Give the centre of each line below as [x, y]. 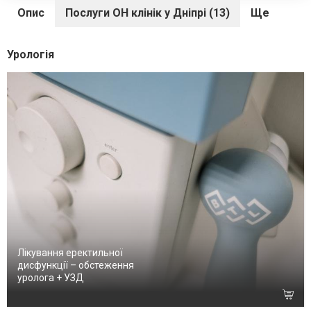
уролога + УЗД [51, 277]
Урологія [31, 55]
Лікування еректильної [70, 252]
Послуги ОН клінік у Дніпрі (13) [148, 13]
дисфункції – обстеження [76, 265]
